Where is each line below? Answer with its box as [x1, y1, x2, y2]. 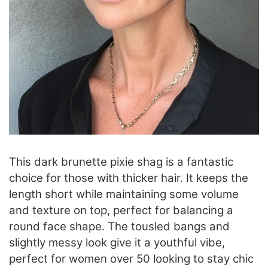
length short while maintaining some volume [9, 187, 239, 202]
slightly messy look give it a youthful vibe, [9, 236, 225, 250]
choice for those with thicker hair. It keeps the [9, 171, 248, 185]
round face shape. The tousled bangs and [9, 220, 230, 234]
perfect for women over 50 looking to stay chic [9, 252, 254, 266]
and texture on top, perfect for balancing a [9, 203, 233, 218]
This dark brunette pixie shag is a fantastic [9, 155, 233, 169]
